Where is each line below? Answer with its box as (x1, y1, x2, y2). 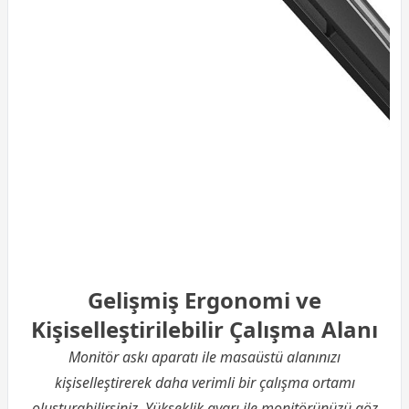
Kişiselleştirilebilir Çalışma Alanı (31, 314, 378, 345)
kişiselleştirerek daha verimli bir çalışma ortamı (54, 372, 355, 393)
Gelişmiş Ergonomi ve (88, 285, 321, 316)
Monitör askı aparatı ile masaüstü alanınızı (68, 347, 341, 368)
